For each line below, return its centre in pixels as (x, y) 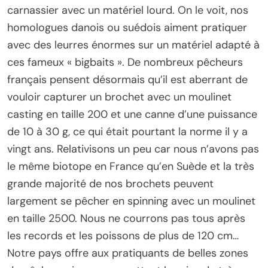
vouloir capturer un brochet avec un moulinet (119, 97)
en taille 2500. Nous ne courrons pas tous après (126, 219)
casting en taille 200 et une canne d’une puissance (132, 115)
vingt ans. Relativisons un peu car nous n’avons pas (133, 149)
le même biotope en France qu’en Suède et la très (131, 167)
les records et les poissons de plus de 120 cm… (123, 236)
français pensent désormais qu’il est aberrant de (127, 80)
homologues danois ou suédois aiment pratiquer (127, 28)
